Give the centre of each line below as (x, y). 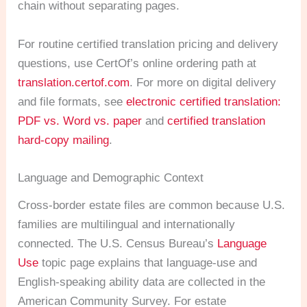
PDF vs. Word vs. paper (80, 121)
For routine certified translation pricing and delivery (148, 44)
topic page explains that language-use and (148, 262)
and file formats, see (72, 101)
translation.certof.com (74, 82)
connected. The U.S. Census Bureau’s (118, 243)
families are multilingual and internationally (127, 224)
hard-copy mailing (64, 140)
